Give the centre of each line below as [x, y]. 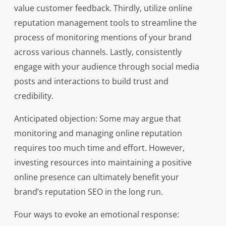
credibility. [34, 96]
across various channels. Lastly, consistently [98, 52]
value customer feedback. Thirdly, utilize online [103, 8]
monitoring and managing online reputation [98, 133]
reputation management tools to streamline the [105, 23]
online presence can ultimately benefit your [96, 177]
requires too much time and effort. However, [99, 148]
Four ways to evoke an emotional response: [96, 215]
